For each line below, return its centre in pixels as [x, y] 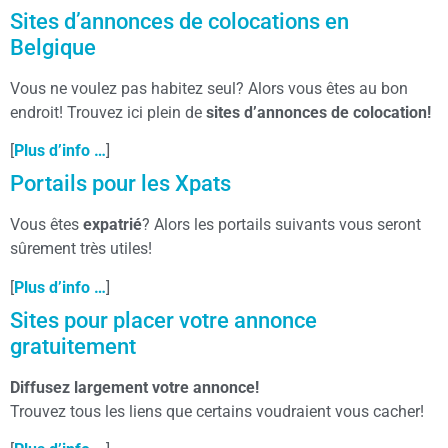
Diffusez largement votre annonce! [134, 387]
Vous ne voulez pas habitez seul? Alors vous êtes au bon [209, 88]
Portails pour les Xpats [120, 184]
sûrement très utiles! [81, 249]
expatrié [112, 225]
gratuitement [73, 346]
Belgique [53, 47]
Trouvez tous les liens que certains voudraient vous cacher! [217, 411]
